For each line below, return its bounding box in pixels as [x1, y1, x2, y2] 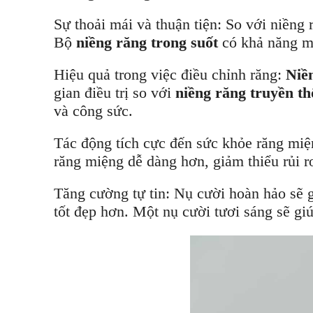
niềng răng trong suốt [76, 34, 222, 51]
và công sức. [54, 102, 133, 119]
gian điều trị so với [54, 84, 175, 101]
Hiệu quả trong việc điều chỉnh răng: [54, 66, 286, 83]
